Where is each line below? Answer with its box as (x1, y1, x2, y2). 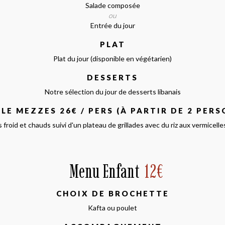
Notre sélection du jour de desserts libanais (44, 87, 181, 96)
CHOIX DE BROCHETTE (56, 188, 169, 198)
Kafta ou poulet (88, 203, 137, 212)
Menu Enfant (69, 160, 140, 182)
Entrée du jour (90, 21, 135, 30)
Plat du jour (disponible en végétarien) (53, 54, 172, 63)
